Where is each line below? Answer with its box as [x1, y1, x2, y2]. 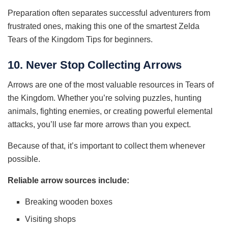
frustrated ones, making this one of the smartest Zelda [8, 22, 199, 31]
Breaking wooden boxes [25, 197, 113, 206]
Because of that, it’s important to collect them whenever [8, 141, 205, 150]
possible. [8, 154, 40, 163]
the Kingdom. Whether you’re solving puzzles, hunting [8, 93, 202, 102]
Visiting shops [25, 214, 76, 223]
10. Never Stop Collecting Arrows [8, 58, 182, 71]
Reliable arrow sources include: [8, 176, 129, 185]
